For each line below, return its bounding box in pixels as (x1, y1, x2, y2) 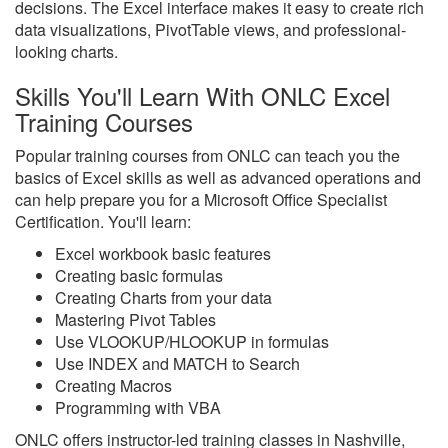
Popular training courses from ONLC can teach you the (15, 144, 400, 167)
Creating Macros (55, 374, 172, 397)
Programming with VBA (55, 396, 221, 419)
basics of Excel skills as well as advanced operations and (15, 166, 421, 189)
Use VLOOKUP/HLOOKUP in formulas (55, 330, 329, 353)
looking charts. (15, 40, 118, 63)
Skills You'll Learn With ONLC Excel (15, 78, 390, 113)
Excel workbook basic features (55, 242, 271, 265)
